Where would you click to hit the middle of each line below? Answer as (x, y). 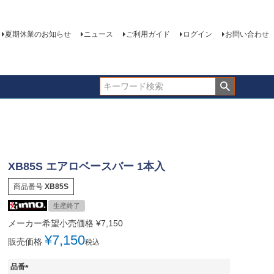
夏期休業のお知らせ (38, 35)
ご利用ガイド (148, 35)
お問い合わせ (247, 35)
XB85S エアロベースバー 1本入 (86, 166)
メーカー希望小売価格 (50, 223)
